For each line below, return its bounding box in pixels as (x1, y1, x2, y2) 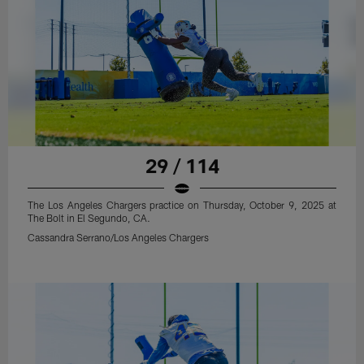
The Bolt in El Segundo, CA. (28, 211, 151, 223)
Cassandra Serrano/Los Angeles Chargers (28, 231, 210, 243)
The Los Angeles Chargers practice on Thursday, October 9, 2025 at (28, 198, 336, 210)
